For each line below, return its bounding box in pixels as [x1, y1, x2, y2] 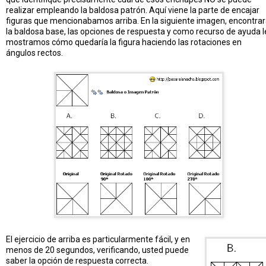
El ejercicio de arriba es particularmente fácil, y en [6, 234, 190, 244]
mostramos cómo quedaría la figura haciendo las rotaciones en [6, 37, 242, 47]
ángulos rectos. [6, 47, 63, 58]
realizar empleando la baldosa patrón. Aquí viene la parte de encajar [6, 5, 259, 15]
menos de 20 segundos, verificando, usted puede [6, 245, 189, 255]
